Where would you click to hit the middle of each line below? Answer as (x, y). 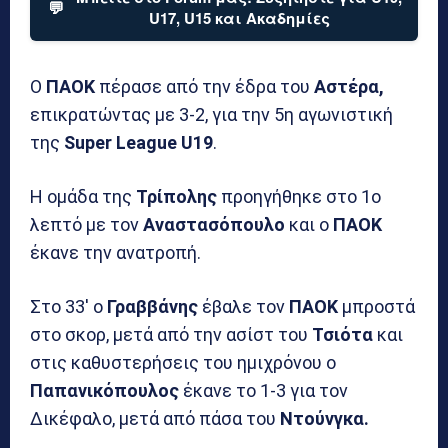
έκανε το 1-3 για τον (263, 390)
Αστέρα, (349, 86)
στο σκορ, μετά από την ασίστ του (171, 334)
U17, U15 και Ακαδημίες (239, 17)
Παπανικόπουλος (104, 390)
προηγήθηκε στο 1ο (299, 196)
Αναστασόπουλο (214, 224)
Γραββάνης (152, 306)
